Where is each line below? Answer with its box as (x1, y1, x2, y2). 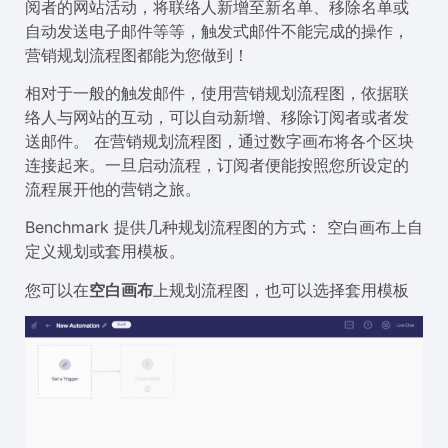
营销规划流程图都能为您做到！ (25, 44, 249, 65)
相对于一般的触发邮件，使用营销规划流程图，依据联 (25, 83, 409, 104)
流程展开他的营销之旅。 (25, 179, 201, 200)
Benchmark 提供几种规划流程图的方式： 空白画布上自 (25, 217, 423, 238)
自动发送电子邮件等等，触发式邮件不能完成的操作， (25, 20, 409, 41)
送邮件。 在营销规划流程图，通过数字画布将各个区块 (25, 131, 414, 152)
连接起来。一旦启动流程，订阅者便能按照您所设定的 (25, 155, 409, 176)
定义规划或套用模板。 (25, 241, 185, 262)
